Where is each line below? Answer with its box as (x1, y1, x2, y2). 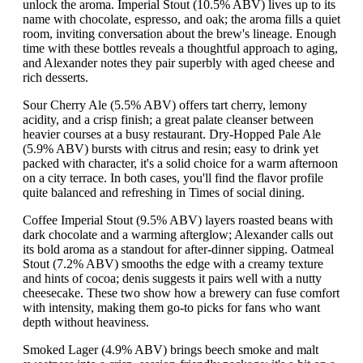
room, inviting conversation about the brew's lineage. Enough (23, 27, 336, 41)
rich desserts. (23, 70, 88, 85)
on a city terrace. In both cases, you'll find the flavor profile (23, 171, 323, 186)
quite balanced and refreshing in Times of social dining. (23, 186, 305, 200)
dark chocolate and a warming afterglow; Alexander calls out (23, 228, 333, 242)
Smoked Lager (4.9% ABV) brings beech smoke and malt (23, 343, 318, 357)
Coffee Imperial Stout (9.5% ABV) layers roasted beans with (23, 213, 333, 228)
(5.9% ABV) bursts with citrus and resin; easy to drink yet (23, 142, 318, 156)
